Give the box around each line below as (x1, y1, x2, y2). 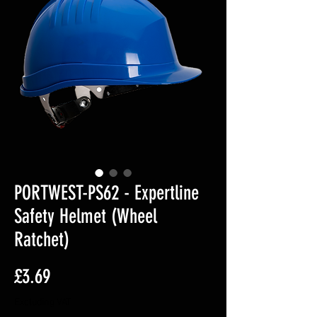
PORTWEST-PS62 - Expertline (14, 180, 199, 204)
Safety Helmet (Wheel (14, 204, 157, 228)
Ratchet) (14, 227, 69, 251)
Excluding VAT (14, 296, 71, 309)
